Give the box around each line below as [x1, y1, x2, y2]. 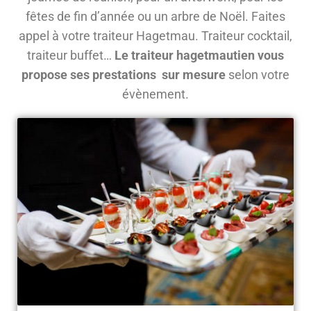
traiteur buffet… [27, 48, 115, 63]
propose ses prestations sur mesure [22, 67, 226, 83]
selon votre [226, 67, 289, 83]
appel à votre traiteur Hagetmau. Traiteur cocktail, [19, 28, 292, 44]
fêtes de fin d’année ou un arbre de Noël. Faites [26, 9, 285, 24]
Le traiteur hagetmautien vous [115, 48, 284, 63]
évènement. [122, 87, 189, 102]
